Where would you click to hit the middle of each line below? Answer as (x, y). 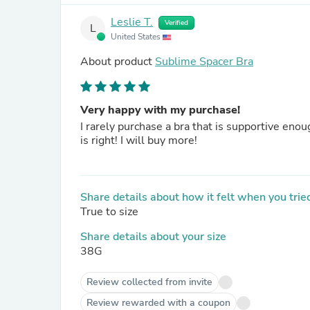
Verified (176, 23)
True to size (109, 212)
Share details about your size (153, 237)
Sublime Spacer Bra (204, 62)
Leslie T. (132, 22)
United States (137, 37)
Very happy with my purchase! (160, 110)
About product (118, 62)
